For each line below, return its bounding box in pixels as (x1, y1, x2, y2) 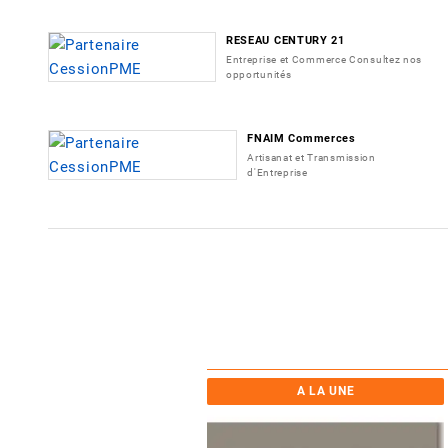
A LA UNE (296, 383, 355, 398)
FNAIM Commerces (247, 131, 356, 145)
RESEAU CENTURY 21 (225, 33, 345, 47)
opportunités (225, 68, 292, 80)
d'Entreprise (247, 166, 308, 178)
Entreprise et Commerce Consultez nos (225, 53, 423, 65)
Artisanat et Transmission (247, 151, 376, 163)
